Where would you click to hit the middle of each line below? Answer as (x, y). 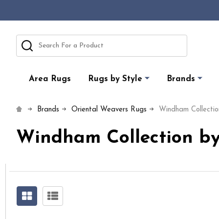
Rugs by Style (115, 79)
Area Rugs (50, 79)
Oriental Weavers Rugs (109, 109)
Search (27, 40)
